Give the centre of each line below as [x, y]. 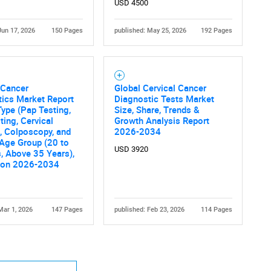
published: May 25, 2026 [150, 30]
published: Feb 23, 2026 [149, 209]
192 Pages [216, 30]
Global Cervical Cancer [160, 87]
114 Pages [216, 209]
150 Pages [67, 30]
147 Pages [67, 209]
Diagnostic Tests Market [164, 98]
